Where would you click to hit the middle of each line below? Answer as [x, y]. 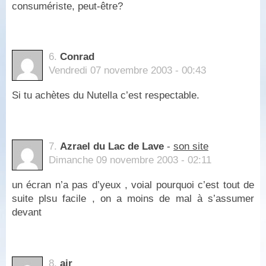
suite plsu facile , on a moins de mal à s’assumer [133, 198]
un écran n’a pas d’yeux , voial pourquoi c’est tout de [133, 185]
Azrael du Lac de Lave [112, 146]
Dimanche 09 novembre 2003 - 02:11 [130, 160]
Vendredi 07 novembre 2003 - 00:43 [127, 71]
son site [191, 146]
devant [27, 212]
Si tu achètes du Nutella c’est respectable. [106, 96]
